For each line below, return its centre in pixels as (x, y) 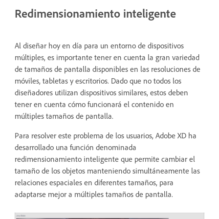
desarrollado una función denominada (76, 147)
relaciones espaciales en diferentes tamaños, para (94, 182)
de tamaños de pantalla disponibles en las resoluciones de (108, 69)
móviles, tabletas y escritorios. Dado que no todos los (98, 80)
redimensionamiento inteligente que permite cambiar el (105, 159)
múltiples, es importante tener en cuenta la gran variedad (107, 57)
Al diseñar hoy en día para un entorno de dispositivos (99, 45)
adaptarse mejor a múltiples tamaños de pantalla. (94, 194)
